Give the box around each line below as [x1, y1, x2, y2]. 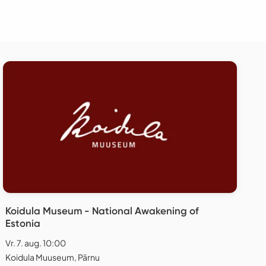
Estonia [5, 217, 40, 230]
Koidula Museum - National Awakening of [5, 205, 199, 217]
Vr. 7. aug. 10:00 [5, 237, 66, 249]
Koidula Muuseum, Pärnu [5, 252, 100, 263]
